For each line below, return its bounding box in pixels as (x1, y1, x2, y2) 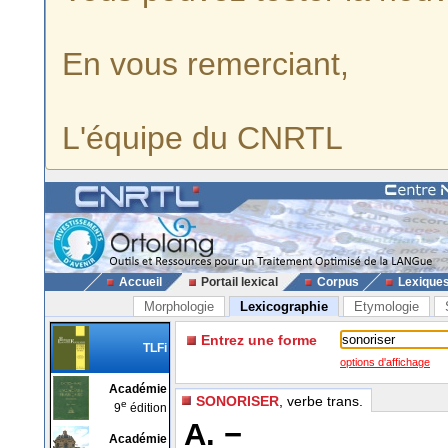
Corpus (316, 275, 359, 289)
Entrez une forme (201, 332, 317, 348)
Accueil (118, 275, 162, 289)
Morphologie (143, 299, 214, 314)
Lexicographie (239, 299, 328, 314)
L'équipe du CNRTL (62, 120, 343, 156)
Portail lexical (200, 275, 278, 289)
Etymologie (353, 299, 419, 314)
